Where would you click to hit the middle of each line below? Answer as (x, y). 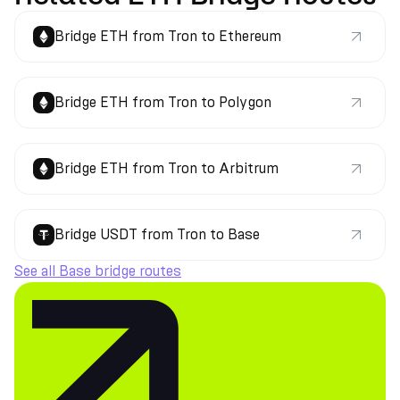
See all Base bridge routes (98, 271)
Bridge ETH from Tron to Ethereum (168, 36)
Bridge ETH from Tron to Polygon (163, 102)
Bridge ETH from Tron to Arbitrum (167, 168)
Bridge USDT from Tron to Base (157, 234)
